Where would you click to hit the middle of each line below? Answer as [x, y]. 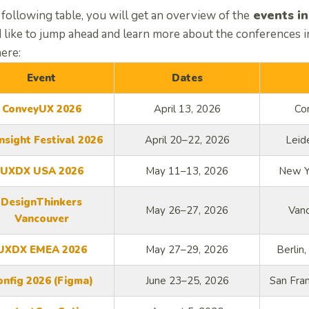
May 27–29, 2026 [187, 250]
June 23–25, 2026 [187, 281]
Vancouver [41, 219]
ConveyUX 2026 [41, 109]
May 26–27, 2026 [187, 211]
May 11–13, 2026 [187, 171]
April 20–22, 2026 [187, 140]
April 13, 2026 [187, 109]
